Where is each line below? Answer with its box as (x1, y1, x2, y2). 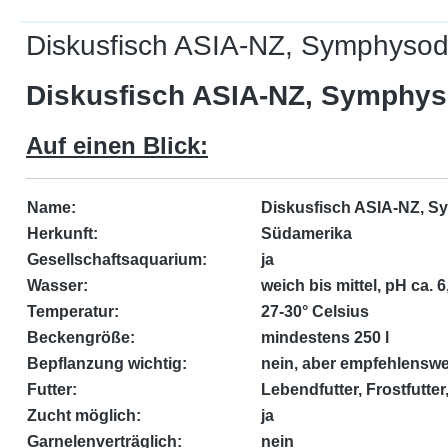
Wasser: (27, 277, 88, 294)
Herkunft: (27, 225, 98, 242)
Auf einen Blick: (26, 132, 208, 159)
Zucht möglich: (27, 407, 141, 424)
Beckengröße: (27, 329, 135, 346)
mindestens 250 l (261, 329, 389, 346)
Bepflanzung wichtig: (27, 355, 187, 372)
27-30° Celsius (261, 303, 369, 320)
